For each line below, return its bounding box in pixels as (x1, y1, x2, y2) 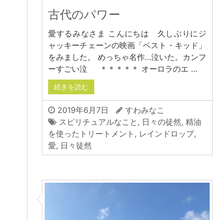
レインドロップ (139, 128, 194, 138)
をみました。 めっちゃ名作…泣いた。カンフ (48, 52, 206, 62)
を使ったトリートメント (48, 128, 135, 138)
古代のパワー (48, 7, 120, 22)
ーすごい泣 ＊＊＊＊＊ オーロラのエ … (48, 63, 197, 74)
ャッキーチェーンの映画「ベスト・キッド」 (48, 40, 206, 50)
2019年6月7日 (55, 105, 109, 115)
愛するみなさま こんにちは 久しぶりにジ (48, 28, 206, 38)
